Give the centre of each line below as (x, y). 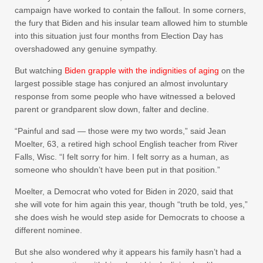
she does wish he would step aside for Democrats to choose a (130, 217)
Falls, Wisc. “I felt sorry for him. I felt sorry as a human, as (122, 156)
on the (232, 70)
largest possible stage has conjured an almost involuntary (121, 83)
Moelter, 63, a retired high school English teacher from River (126, 144)
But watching (40, 70)
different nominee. (48, 230)
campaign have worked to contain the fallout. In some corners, (130, 10)
